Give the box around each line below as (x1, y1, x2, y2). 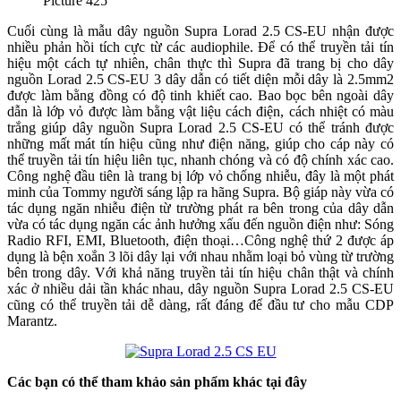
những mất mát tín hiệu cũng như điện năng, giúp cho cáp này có (7, 136, 394, 152)
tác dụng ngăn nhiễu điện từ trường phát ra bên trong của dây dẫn (7, 200, 394, 217)
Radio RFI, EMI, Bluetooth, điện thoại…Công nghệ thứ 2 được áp (7, 233, 394, 249)
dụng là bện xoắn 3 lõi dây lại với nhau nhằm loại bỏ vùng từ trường (7, 249, 394, 265)
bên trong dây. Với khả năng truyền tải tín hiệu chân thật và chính (7, 265, 394, 281)
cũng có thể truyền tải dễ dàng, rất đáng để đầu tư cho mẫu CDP (7, 297, 394, 313)
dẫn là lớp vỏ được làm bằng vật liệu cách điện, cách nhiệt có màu (7, 104, 394, 120)
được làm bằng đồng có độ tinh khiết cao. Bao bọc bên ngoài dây (7, 88, 394, 104)
